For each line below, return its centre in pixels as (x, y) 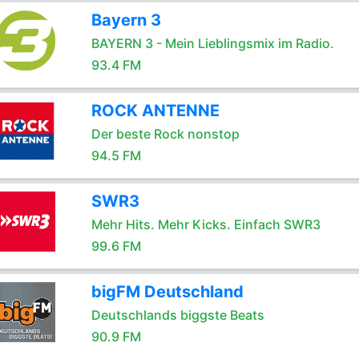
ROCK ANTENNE (155, 111)
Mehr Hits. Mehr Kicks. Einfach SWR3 (206, 224)
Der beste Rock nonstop (165, 134)
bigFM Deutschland (167, 292)
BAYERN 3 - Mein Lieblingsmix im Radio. (212, 43)
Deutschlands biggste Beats (177, 315)
